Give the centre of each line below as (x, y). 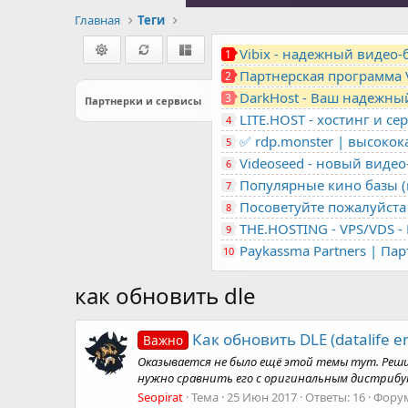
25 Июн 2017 (262, 397)
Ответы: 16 (335, 397)
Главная (97, 20)
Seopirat (160, 397)
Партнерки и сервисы (143, 101)
